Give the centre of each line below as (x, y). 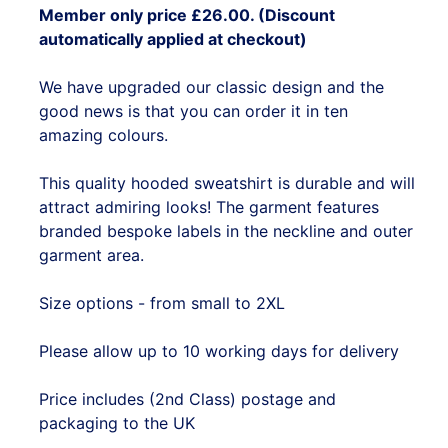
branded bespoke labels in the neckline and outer (226, 231)
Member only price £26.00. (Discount (187, 15)
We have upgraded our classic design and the (211, 87)
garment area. (91, 255)
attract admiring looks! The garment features (209, 207)
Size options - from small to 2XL (162, 303)
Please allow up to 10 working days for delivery (219, 351)
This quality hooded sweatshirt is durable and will (227, 183)
